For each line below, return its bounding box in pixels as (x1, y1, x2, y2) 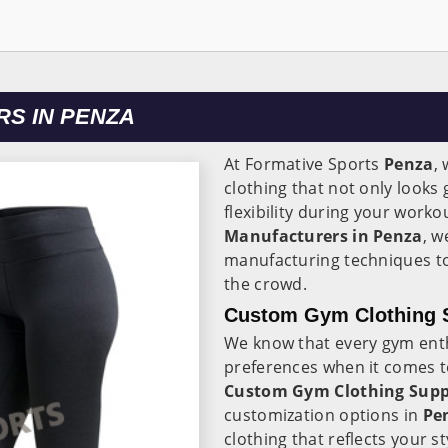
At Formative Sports (224, 153, 384, 175)
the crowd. (224, 273, 312, 295)
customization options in (224, 404, 423, 426)
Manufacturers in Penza (224, 225, 423, 247)
